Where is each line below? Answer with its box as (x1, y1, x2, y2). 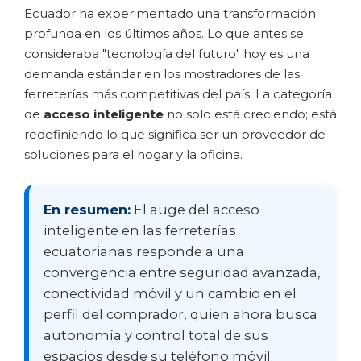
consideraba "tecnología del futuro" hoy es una (24, 46, 309, 62)
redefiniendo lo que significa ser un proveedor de (24, 127, 326, 143)
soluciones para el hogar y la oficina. (24, 147, 243, 163)
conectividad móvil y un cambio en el (44, 285, 297, 302)
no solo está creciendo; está (164, 106, 337, 122)
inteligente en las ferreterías (44, 222, 236, 239)
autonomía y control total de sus (44, 327, 268, 344)
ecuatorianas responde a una (44, 243, 244, 260)
